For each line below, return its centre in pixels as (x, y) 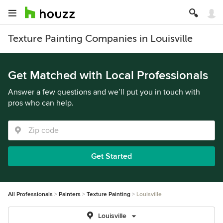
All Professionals (30, 194)
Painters (70, 194)
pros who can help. (41, 103)
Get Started (111, 156)
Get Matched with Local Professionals (108, 75)
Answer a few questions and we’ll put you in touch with (104, 92)
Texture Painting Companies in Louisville (100, 39)
